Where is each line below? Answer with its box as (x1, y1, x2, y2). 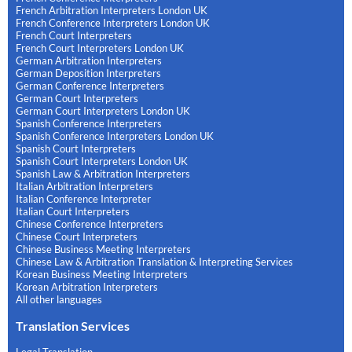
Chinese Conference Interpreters (16, 217, 163, 230)
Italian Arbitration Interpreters (16, 179, 153, 192)
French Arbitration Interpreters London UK (16, 3, 207, 16)
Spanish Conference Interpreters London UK (16, 129, 214, 142)
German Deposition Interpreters (16, 66, 161, 79)
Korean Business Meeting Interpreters (16, 267, 188, 280)
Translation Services (16, 317, 130, 333)
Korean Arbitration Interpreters (16, 280, 158, 293)
